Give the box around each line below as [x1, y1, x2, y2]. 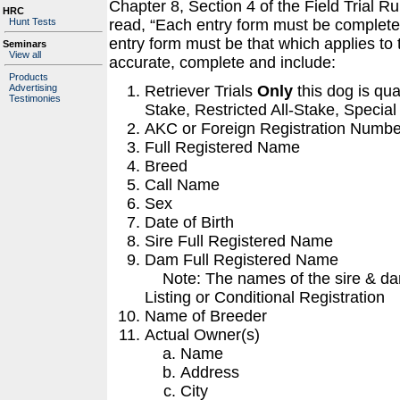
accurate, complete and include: [109, 54, 336, 71]
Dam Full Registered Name [145, 250, 338, 269]
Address [180, 362, 239, 381]
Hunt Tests [9, 16, 56, 27]
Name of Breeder [145, 306, 267, 325]
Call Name [145, 175, 220, 194]
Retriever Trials [145, 81, 257, 100]
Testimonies [9, 93, 61, 104]
